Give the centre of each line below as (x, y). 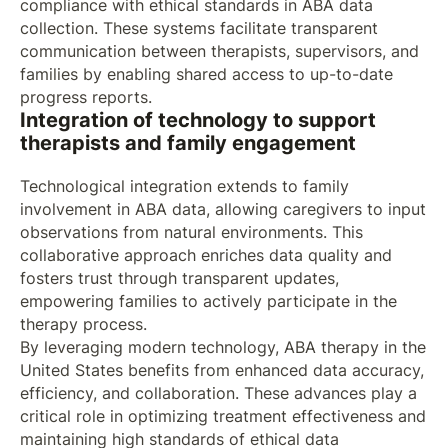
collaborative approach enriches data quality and (205, 255)
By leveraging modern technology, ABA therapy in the (222, 347)
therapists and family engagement (187, 143)
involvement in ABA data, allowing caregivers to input (222, 209)
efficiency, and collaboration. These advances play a (218, 393)
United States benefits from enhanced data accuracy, (221, 370)
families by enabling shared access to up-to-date (206, 75)
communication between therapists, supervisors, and (219, 52)
